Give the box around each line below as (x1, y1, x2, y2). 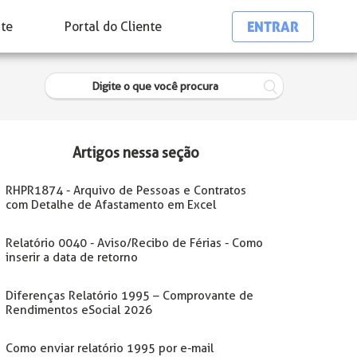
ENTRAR (247, 18, 300, 35)
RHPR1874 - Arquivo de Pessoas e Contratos (5, 183, 246, 198)
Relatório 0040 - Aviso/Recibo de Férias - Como (5, 236, 263, 250)
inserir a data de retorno (5, 250, 138, 265)
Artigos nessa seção (73, 144, 200, 161)
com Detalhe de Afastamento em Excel (5, 198, 216, 212)
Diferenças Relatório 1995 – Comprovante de (5, 288, 253, 303)
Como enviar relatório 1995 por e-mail (5, 341, 214, 355)
